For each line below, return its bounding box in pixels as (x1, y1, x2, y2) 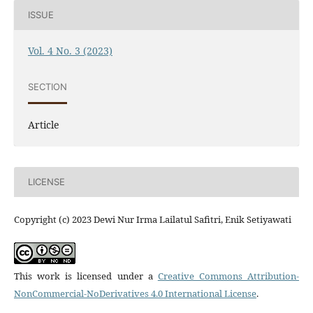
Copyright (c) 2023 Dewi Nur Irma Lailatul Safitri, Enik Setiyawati (13, 212, 291, 226)
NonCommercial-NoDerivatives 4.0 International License (13, 286, 256, 300)
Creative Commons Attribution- (157, 269, 300, 282)
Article (27, 117, 59, 131)
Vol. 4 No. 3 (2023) (27, 43, 112, 57)
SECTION (27, 81, 67, 93)
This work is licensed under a (13, 269, 158, 282)
